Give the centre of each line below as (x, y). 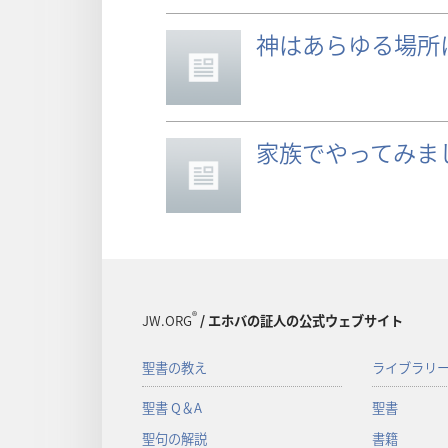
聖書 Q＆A (172, 407)
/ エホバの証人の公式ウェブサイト (300, 320)
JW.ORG (167, 320)
